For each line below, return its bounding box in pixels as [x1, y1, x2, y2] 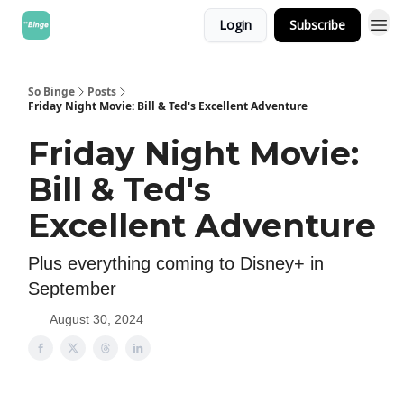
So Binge [28, 84, 75, 99]
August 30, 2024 [50, 312, 143, 326]
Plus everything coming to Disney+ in [28, 253, 324, 273]
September [28, 279, 116, 298]
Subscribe [289, 16, 345, 33]
